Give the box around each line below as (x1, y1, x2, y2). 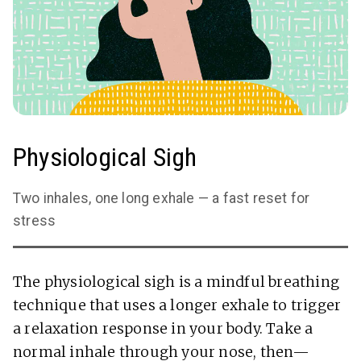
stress (13, 213, 56, 230)
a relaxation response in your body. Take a (13, 320, 313, 338)
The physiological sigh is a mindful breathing (13, 273, 340, 292)
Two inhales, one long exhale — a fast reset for (13, 190, 310, 207)
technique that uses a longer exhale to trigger (13, 297, 342, 315)
